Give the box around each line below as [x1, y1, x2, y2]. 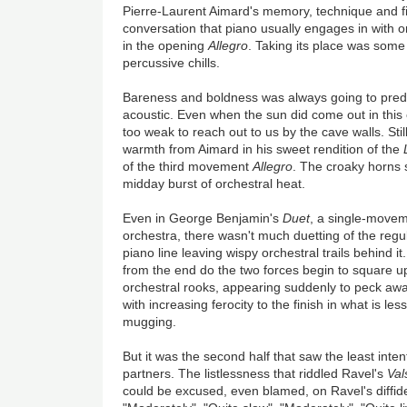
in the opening [123, 38, 209, 54]
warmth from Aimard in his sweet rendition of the [123, 142, 404, 157]
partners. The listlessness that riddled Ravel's [123, 366, 388, 382]
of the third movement [123, 159, 253, 174]
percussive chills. [123, 55, 221, 71]
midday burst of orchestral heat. [123, 176, 306, 192]
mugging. [123, 314, 177, 330]
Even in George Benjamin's [123, 211, 283, 226]
